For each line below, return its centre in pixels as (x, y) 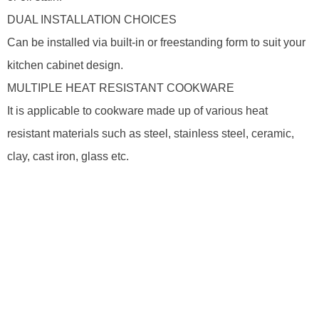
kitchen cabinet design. (65, 65)
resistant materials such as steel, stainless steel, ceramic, (151, 134)
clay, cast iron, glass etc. (68, 156)
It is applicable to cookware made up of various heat (137, 111)
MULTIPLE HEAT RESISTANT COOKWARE (121, 88)
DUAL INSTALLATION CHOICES (92, 20)
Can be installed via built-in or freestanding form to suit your (156, 42)
